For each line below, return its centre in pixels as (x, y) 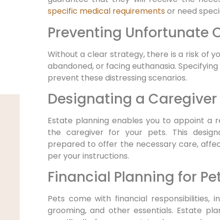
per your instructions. (88, 156)
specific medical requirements (106, 11)
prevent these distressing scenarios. (117, 78)
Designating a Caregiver (132, 99)
